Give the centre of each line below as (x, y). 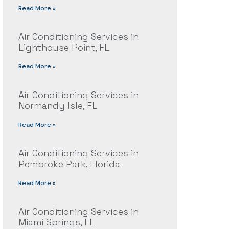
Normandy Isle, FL (58, 106)
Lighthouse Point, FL (64, 48)
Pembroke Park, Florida (69, 164)
